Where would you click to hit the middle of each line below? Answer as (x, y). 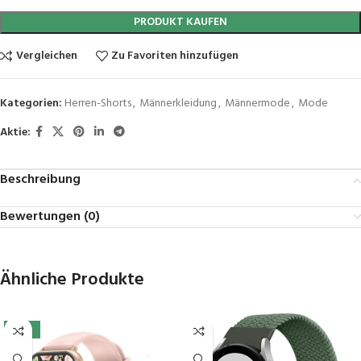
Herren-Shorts (98, 104)
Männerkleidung (178, 104)
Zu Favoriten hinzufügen (175, 56)
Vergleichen (46, 56)
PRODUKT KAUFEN (180, 23)
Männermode (257, 104)
